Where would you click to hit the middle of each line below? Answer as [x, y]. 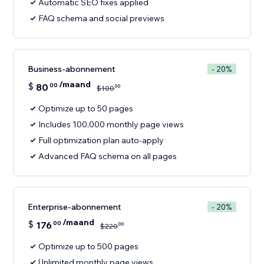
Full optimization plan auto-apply [101, 141]
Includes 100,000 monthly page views [111, 125]
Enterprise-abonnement [75, 207]
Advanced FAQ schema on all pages [108, 156]
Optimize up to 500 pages [89, 247]
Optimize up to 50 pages [86, 109]
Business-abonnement [72, 69]
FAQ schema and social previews [102, 19]
